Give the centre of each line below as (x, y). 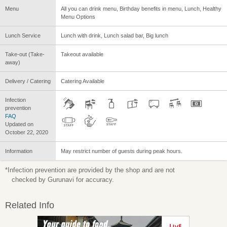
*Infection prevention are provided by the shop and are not (90, 170)
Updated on (19, 124)
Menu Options (78, 16)
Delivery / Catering (28, 81)
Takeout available (82, 54)
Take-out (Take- (25, 54)
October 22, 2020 (27, 132)
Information (19, 151)
